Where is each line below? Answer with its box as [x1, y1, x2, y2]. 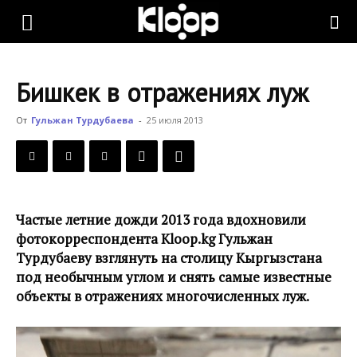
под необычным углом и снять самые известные [16, 268, 331, 286]
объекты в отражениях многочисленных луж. [16, 287, 309, 305]
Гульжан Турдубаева [31, 114, 134, 126]
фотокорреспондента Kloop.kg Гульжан [16, 229, 273, 248]
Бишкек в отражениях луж [16, 76, 308, 109]
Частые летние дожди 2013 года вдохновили [16, 210, 306, 229]
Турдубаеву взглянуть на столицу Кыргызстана [16, 249, 322, 267]
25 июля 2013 [147, 114, 203, 126]
